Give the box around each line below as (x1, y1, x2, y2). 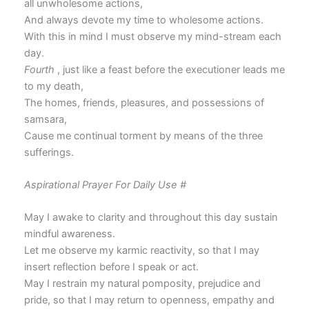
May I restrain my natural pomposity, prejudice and (23, 277, 261, 290)
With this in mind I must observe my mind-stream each (23, 30, 281, 43)
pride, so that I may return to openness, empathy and (23, 294, 275, 307)
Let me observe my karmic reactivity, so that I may (23, 244, 259, 257)
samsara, (23, 112, 67, 126)
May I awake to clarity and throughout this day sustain (23, 211, 278, 224)
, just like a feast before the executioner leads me (54, 63, 285, 76)
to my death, (23, 79, 83, 92)
